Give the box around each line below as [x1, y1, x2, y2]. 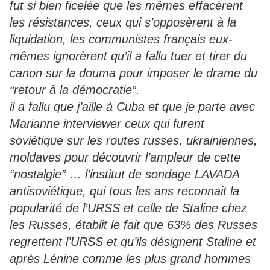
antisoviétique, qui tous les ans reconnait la [10, 184, 239, 198]
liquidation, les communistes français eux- [10, 33, 233, 46]
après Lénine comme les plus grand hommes [10, 252, 251, 266]
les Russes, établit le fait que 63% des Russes [10, 218, 257, 232]
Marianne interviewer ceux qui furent [10, 117, 204, 131]
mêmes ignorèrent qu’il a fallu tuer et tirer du [10, 49, 247, 63]
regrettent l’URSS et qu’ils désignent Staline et [10, 235, 256, 249]
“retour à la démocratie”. [10, 83, 140, 97]
